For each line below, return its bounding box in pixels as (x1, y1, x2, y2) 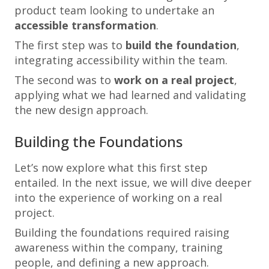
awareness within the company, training (14, 240, 223, 255)
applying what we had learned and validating (14, 88, 246, 102)
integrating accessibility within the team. (14, 53, 228, 67)
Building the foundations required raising (14, 225, 229, 240)
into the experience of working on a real (14, 190, 222, 205)
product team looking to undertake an (14, 3, 214, 17)
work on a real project (114, 73, 234, 87)
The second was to (14, 73, 114, 87)
